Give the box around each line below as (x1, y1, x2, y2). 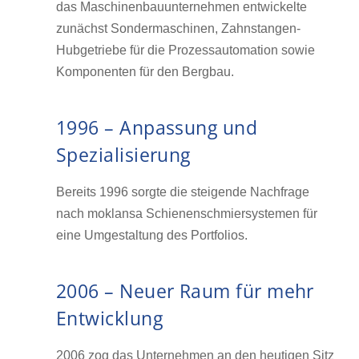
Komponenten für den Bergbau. (56, 64, 234, 79)
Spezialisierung (56, 142, 191, 167)
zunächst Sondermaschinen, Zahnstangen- (56, 21, 301, 35)
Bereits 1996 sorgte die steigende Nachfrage (56, 184, 309, 199)
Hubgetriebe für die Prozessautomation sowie (56, 42, 315, 57)
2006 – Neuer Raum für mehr (56, 278, 314, 304)
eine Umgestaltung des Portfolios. (56, 228, 248, 242)
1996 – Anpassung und (56, 115, 258, 140)
